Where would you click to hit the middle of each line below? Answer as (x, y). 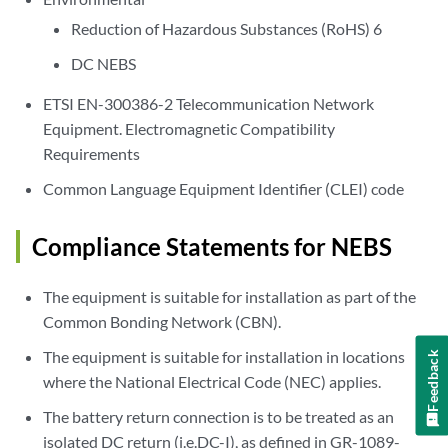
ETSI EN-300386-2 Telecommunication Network (209, 103)
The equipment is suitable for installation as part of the (230, 296)
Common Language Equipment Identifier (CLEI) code (224, 188)
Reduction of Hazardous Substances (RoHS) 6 (226, 28)
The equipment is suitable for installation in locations (224, 356)
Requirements (92, 153)
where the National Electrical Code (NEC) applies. (212, 381)
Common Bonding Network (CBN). (162, 321)
